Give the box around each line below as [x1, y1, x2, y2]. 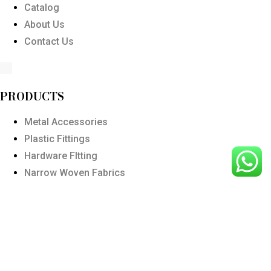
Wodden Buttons [24, 201, 97, 212]
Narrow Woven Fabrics [24, 167, 125, 178]
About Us [24, 19, 65, 30]
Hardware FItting [24, 150, 97, 162]
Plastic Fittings [24, 133, 90, 145]
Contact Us [24, 36, 74, 47]
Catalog [24, 2, 59, 13]
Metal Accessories [24, 116, 108, 128]
